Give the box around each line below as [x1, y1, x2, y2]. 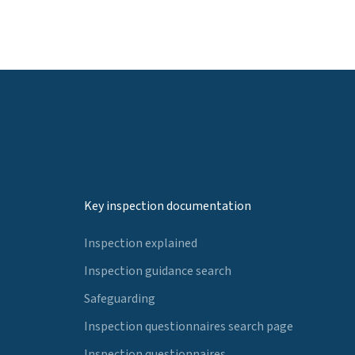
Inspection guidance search [84, 262, 231, 281]
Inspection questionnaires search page [84, 317, 293, 335]
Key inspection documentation [84, 197, 251, 216]
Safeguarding [84, 289, 155, 307]
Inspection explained [84, 235, 197, 253]
